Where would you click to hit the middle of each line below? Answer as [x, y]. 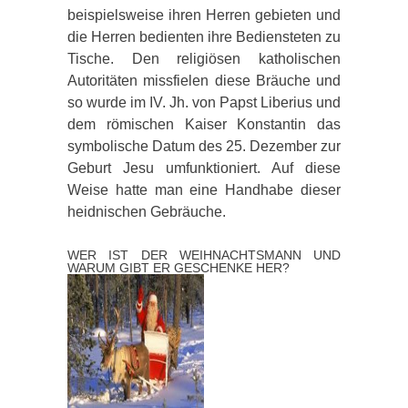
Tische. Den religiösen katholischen [204, 58]
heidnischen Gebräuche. [147, 211]
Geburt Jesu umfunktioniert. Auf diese [204, 168]
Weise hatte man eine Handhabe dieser [204, 189]
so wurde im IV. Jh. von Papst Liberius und [204, 102]
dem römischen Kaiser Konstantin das [204, 124]
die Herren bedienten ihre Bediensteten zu [204, 36]
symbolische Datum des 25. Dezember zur [204, 146]
